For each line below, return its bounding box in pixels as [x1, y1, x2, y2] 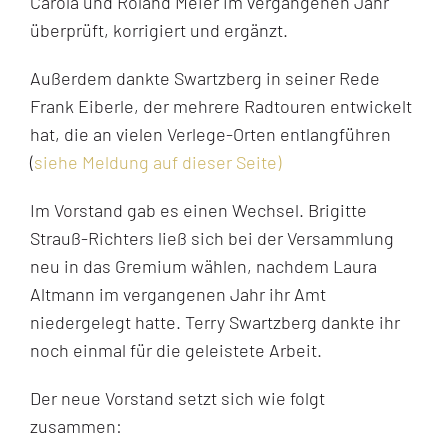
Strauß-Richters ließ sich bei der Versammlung [29, 227, 394, 250]
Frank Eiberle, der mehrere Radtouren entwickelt [29, 95, 412, 118]
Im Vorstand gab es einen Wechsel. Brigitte [29, 199, 367, 222]
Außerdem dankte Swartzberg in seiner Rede [29, 67, 380, 90]
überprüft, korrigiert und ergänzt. [29, 19, 288, 42]
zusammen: [29, 415, 122, 438]
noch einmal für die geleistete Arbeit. [29, 339, 322, 362]
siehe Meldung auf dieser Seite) [33, 151, 281, 174]
